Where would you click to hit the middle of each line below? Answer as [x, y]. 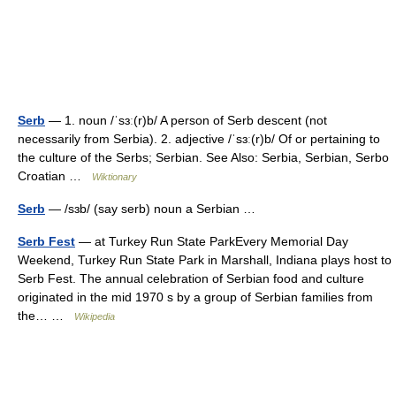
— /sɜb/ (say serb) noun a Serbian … [154, 209]
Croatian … [55, 176]
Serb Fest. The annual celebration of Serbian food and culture [191, 278]
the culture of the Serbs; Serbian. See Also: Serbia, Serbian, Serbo [203, 157]
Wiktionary [114, 177]
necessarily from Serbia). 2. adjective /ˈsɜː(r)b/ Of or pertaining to [199, 139]
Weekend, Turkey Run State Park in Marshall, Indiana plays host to [205, 260]
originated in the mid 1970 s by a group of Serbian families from [195, 297]
